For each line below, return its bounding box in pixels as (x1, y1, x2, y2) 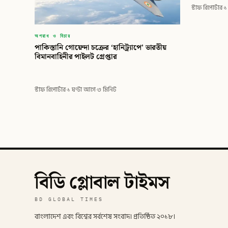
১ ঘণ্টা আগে (67, 84, 96, 95)
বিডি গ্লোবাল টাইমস (35, 168, 170, 197)
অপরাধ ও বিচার (35, 31, 71, 40)
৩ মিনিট (97, 84, 117, 95)
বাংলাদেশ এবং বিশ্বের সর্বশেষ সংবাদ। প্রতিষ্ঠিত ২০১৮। (35, 211, 175, 222)
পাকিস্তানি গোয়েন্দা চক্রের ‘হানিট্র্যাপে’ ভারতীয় (35, 42, 167, 54)
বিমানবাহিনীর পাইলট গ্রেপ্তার (35, 51, 117, 63)
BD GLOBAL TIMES (35, 195, 103, 203)
